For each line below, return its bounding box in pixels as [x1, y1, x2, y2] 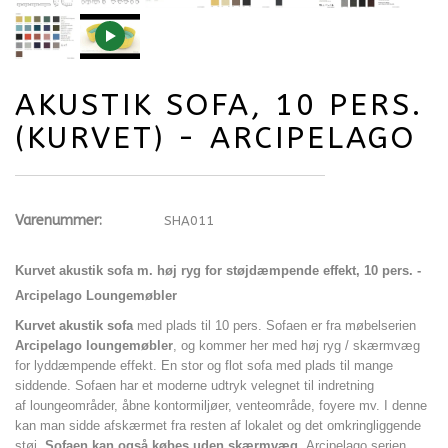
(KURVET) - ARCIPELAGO [15, 120, 416, 157]
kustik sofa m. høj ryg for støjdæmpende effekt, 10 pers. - [66, 263, 421, 279]
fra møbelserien [326, 318, 416, 334]
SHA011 [164, 213, 215, 229]
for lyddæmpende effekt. [15, 358, 161, 374]
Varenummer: [15, 212, 102, 230]
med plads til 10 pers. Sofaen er [133, 318, 326, 334]
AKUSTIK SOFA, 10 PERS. [15, 87, 423, 124]
